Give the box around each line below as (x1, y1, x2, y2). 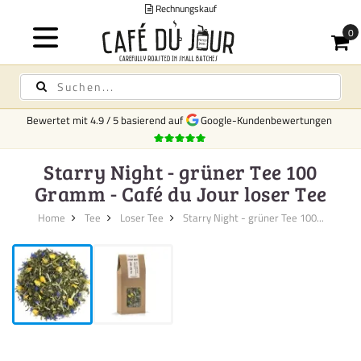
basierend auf (121, 112, 185, 128)
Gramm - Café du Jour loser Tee (34, 180, 327, 207)
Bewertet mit (27, 112, 90, 128)
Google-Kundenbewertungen (198, 112, 332, 128)
